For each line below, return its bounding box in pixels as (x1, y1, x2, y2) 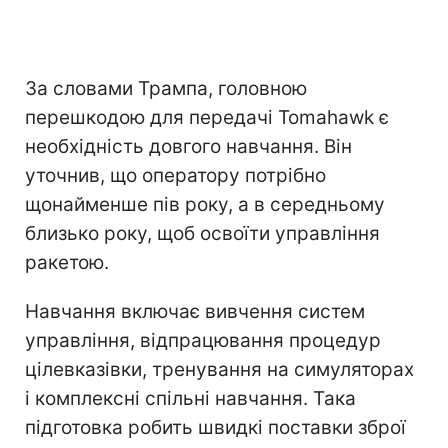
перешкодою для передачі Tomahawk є (25, 105, 389, 129)
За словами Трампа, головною (25, 76, 307, 100)
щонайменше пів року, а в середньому (25, 192, 385, 216)
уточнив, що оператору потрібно (25, 163, 326, 187)
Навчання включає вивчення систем (25, 299, 365, 323)
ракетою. (25, 250, 109, 274)
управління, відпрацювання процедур (25, 328, 381, 352)
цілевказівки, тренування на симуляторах (25, 357, 414, 381)
